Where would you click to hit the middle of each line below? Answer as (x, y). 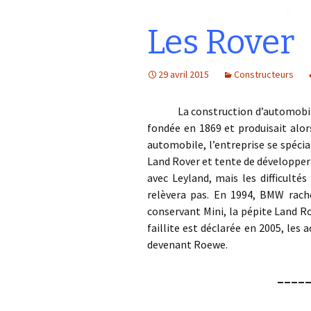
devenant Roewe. (187, 244)
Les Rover (221, 42)
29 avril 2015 (184, 74)
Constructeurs (264, 74)
